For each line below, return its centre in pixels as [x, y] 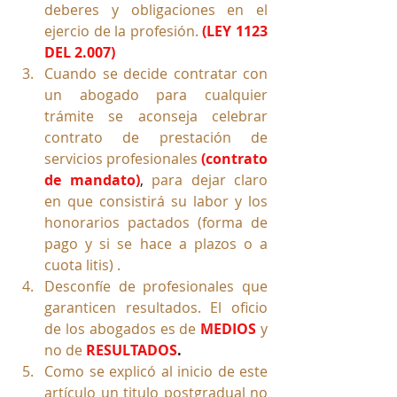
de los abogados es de [123, 329]
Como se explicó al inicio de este [156, 372]
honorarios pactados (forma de [156, 223]
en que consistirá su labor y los [156, 202]
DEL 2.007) [80, 53]
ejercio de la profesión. [121, 31]
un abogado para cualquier [156, 95]
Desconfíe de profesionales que [156, 287]
